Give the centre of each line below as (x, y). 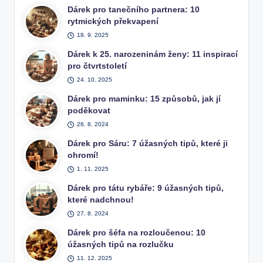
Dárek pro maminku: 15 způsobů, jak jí (144, 99)
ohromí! (83, 156)
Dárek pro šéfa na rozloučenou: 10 (137, 233)
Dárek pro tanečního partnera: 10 (134, 10)
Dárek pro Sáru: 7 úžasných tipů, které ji (148, 144)
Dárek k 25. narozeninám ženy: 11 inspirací (153, 55)
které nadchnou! (101, 200)
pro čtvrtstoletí (97, 66)
